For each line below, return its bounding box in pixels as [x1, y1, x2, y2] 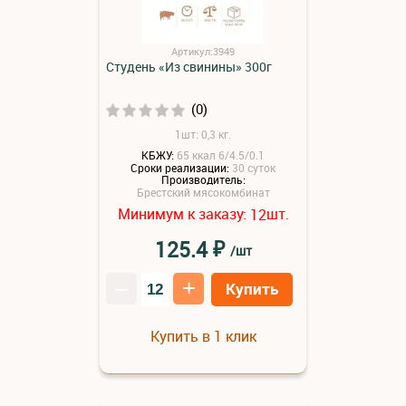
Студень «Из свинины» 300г [106, 58, 272, 75]
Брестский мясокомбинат [136, 185, 270, 200]
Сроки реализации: [130, 159, 229, 175]
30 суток [232, 159, 275, 175]
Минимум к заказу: [117, 204, 250, 225]
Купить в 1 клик [150, 325, 256, 346]
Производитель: [160, 172, 246, 188]
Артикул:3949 [171, 44, 235, 58]
